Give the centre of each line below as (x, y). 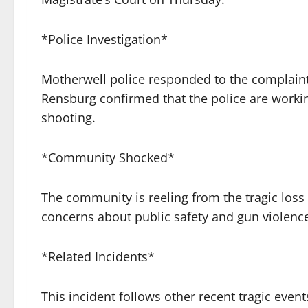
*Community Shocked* (108, 157)
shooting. (68, 118)
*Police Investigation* (104, 39)
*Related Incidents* (98, 256)
